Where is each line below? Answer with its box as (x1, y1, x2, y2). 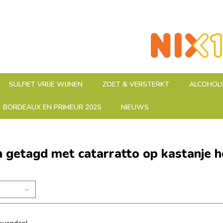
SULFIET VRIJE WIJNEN (9, 80, 83, 89)
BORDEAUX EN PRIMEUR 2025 (3, 103, 101, 112)
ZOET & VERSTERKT (103, 80, 169, 89)
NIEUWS (121, 103, 149, 112)
